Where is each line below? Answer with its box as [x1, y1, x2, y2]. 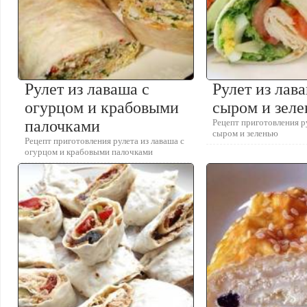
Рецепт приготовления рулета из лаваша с [25, 135, 184, 146]
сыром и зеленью [212, 127, 279, 138]
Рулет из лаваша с [25, 79, 149, 98]
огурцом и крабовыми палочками [25, 146, 153, 157]
